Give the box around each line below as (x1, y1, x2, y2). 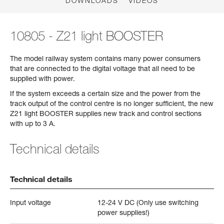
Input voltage (10, 198, 51, 207)
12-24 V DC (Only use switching (97, 198, 199, 207)
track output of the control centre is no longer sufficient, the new (10, 99, 213, 108)
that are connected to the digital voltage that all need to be (10, 64, 195, 73)
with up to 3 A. (10, 119, 57, 128)
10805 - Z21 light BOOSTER (10, 28, 163, 44)
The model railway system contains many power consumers (10, 54, 200, 63)
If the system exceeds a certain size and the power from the (10, 89, 200, 98)
